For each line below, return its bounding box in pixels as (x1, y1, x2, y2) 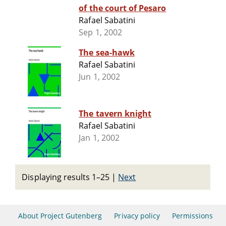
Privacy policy (114, 211, 160, 220)
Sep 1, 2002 (79, 27, 122, 38)
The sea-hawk (79, 47, 135, 59)
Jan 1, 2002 (79, 132, 120, 144)
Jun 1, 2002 (79, 71, 120, 83)
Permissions (172, 211, 213, 220)
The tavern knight (79, 108, 152, 120)
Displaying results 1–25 (22, 172, 112, 183)
